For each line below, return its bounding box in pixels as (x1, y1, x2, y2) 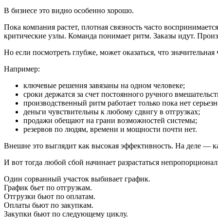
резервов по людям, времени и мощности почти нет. (23, 125, 197, 133)
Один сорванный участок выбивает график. (4, 174, 150, 183)
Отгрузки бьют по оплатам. (4, 192, 95, 200)
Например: (4, 64, 40, 73)
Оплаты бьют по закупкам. (4, 200, 93, 209)
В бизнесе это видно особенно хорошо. (4, 6, 134, 15)
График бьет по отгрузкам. (4, 183, 92, 192)
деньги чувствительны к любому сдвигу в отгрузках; (23, 107, 200, 116)
